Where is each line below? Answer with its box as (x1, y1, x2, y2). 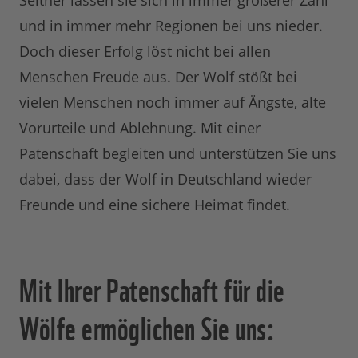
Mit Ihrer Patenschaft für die (19, 264, 285, 312)
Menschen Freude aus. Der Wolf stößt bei (19, 67, 297, 86)
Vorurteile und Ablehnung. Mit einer (19, 118, 261, 137)
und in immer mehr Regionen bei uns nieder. (19, 16, 323, 35)
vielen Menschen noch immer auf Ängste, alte (19, 93, 326, 112)
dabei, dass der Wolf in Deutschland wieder (19, 169, 312, 189)
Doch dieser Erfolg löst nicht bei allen (19, 42, 271, 61)
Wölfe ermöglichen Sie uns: (19, 302, 275, 350)
